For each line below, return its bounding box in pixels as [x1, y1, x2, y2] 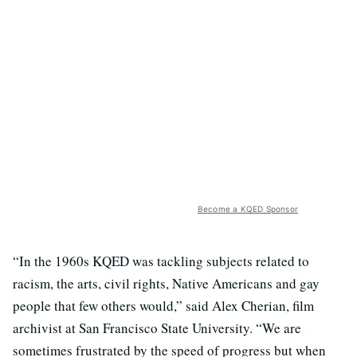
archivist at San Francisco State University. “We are [13, 319, 301, 338]
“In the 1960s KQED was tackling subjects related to [13, 252, 309, 271]
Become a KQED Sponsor [197, 204, 298, 214]
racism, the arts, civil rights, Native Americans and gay [13, 274, 320, 293]
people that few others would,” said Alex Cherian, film [13, 296, 314, 316]
